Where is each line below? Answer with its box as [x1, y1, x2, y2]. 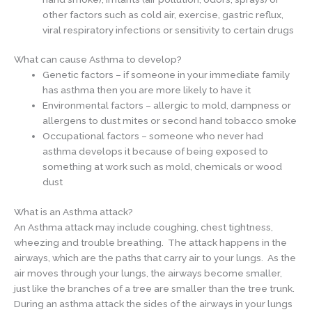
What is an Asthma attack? [14, 205, 133, 217]
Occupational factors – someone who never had [42, 130, 264, 142]
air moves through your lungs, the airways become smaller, [14, 267, 282, 279]
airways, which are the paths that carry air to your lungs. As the [14, 251, 296, 263]
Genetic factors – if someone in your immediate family [42, 69, 290, 81]
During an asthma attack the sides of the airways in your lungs [14, 297, 292, 309]
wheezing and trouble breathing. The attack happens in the [14, 236, 287, 248]
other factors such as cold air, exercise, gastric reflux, [42, 8, 284, 20]
